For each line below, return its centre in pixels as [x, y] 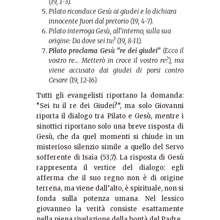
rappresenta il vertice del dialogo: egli [110, 168]
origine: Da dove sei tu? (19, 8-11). [95, 41]
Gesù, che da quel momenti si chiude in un [110, 137]
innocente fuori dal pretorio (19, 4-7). [101, 22]
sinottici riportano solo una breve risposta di [110, 127]
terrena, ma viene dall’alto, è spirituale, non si [110, 189]
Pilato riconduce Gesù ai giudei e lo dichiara [112, 12]
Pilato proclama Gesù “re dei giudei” [105, 51]
